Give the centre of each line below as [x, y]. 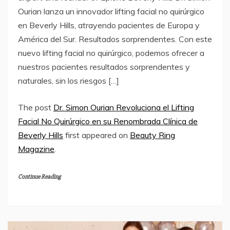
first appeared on [97, 135]
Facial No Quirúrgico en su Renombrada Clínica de [108, 121]
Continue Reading [39, 177]
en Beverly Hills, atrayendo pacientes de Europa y [109, 25]
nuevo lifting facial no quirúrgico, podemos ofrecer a [111, 53]
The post [36, 107]
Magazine [36, 149]
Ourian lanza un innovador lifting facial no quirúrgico [111, 11]
